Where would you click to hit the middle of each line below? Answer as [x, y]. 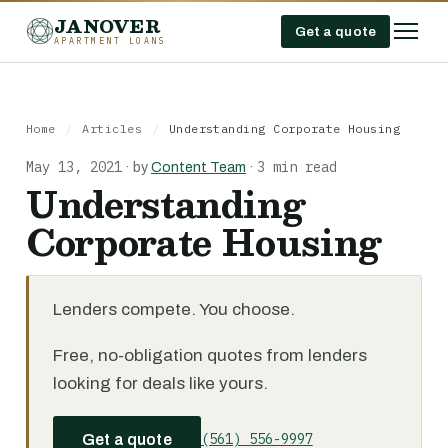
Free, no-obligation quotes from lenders [210, 355]
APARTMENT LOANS [110, 40]
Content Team [198, 167]
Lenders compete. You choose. [174, 309]
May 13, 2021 [74, 167]
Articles [112, 128]
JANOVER [107, 25]
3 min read [297, 167]
